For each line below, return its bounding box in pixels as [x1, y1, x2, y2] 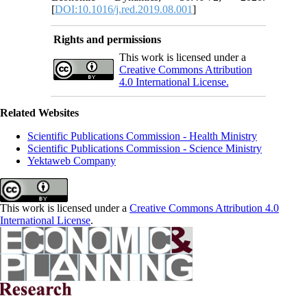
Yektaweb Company [27, 154, 116, 167]
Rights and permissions [53, 33, 161, 45]
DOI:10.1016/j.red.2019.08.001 [55, 3, 193, 15]
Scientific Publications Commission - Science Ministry [27, 142, 262, 154]
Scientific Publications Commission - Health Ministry [27, 130, 257, 142]
